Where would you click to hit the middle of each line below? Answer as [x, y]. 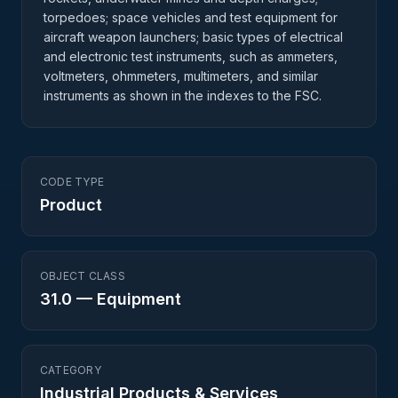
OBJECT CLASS [83, 276]
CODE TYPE [72, 182]
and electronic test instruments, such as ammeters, [191, 56]
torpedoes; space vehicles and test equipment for [191, 17]
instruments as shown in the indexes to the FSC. [183, 96]
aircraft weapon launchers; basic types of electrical [193, 37]
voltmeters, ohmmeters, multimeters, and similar [181, 76]
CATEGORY [71, 370]
